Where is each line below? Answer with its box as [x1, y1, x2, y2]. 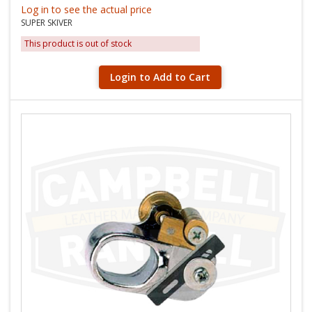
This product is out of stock [24, 38, 132, 49]
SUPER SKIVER [21, 17, 72, 29]
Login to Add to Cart [110, 70, 210, 84]
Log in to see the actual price [21, 3, 152, 16]
